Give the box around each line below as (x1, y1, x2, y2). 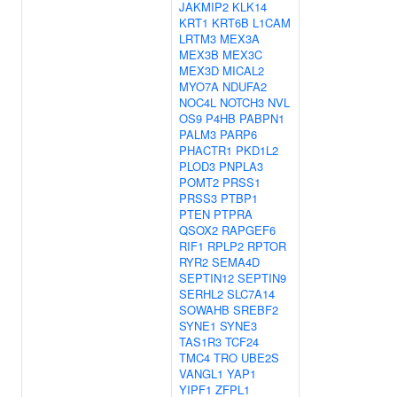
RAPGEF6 (222, 222, 276, 238)
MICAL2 (222, 62, 264, 79)
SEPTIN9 (237, 269, 286, 286)
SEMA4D (212, 253, 260, 270)
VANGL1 (179, 365, 223, 382)
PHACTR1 (179, 142, 232, 159)
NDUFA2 (222, 78, 267, 95)
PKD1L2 (236, 142, 278, 159)
